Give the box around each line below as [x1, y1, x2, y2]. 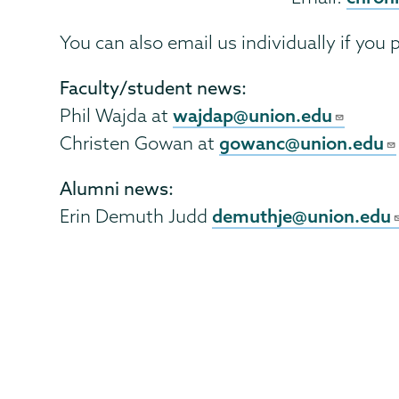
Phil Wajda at [60, 104, 174, 127]
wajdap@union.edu [173, 103, 333, 127]
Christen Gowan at [60, 132, 220, 155]
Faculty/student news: [60, 77, 248, 100]
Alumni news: [60, 177, 175, 200]
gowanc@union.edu [219, 131, 385, 155]
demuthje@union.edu [212, 204, 392, 228]
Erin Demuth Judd [60, 205, 213, 228]
